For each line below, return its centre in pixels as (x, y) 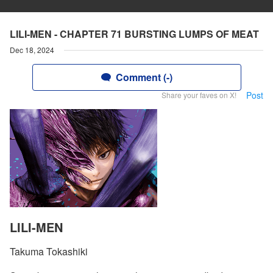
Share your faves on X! (199, 95)
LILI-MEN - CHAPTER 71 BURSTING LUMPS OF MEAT (134, 34)
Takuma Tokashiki (49, 252)
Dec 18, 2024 (32, 50)
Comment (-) (144, 77)
